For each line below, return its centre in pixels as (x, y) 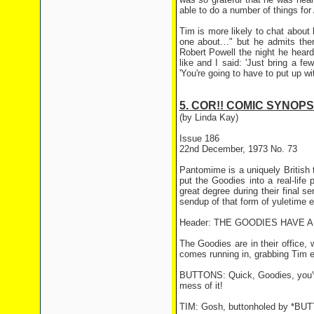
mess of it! (201, 286)
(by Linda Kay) (209, 117)
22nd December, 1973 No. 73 (238, 149)
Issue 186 (199, 138)
